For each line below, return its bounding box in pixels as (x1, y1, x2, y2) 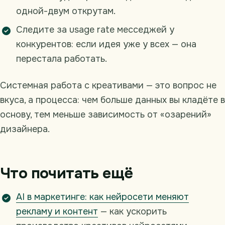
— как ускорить (98, 206, 167, 217)
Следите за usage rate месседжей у (16, 24, 174, 36)
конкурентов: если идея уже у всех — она (16, 39, 196, 50)
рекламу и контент (16, 206, 98, 217)
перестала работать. (16, 53, 107, 65)
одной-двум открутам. (16, 6, 116, 17)
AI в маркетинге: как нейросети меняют (16, 191, 189, 203)
